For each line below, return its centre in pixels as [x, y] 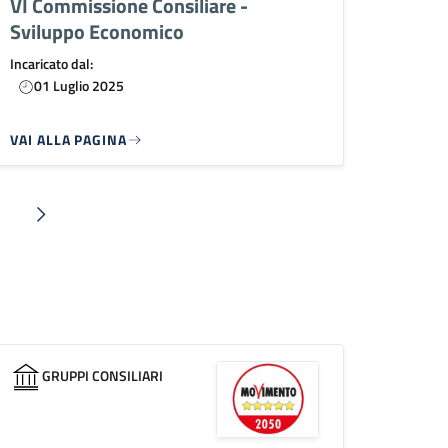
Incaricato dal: [52, 63]
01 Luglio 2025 [79, 85]
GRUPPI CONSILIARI [103, 375]
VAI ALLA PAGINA [68, 139]
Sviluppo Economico [97, 31]
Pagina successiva [102, 225]
